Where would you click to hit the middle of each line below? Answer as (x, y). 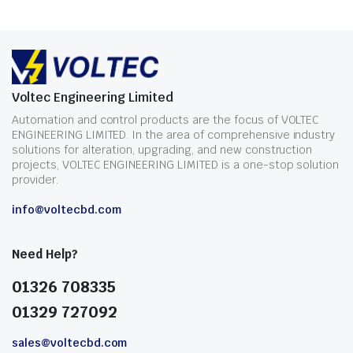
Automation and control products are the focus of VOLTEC (166, 120)
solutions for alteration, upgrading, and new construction (162, 150)
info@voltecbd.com (67, 210)
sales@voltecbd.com (70, 343)
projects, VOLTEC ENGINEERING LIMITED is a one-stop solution (176, 165)
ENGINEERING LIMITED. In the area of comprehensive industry (174, 135)
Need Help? (45, 254)
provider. (35, 180)
